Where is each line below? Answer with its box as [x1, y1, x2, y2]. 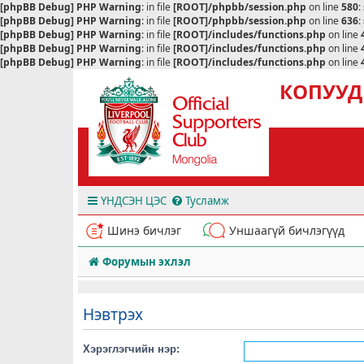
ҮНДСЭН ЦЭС [101, 193, 167, 208]
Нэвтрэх [83, 302, 143, 325]
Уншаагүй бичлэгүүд [229, 223, 344, 238]
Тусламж [185, 193, 229, 208]
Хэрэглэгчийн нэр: [83, 342, 180, 355]
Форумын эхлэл [102, 254, 191, 269]
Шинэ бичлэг [107, 223, 181, 238]
